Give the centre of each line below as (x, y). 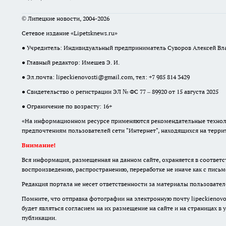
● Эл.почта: (39, 77)
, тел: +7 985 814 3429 (161, 77)
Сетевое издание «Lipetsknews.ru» (70, 33)
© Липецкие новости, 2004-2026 (66, 19)
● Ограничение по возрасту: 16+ (67, 106)
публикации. (39, 218)
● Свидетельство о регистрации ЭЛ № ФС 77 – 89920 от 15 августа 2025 (120, 92)
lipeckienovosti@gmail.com (94, 77)
